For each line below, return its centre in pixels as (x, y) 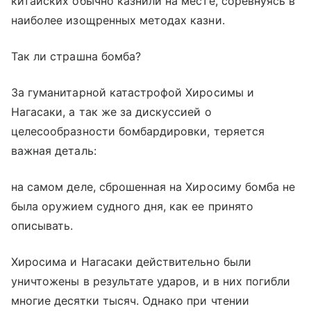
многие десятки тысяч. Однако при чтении (130, 301)
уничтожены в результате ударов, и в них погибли (151, 281)
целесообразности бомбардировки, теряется (138, 132)
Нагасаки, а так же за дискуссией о (111, 112)
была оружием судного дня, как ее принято (132, 207)
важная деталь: (54, 151)
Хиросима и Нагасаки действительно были (131, 262)
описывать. (42, 226)
